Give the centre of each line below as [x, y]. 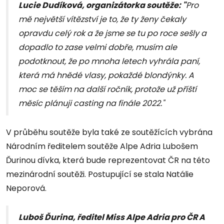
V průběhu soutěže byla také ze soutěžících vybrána [109, 132]
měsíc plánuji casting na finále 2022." [91, 103]
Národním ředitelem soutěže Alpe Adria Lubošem [102, 146]
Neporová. [26, 188]
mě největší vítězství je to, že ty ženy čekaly [102, 19]
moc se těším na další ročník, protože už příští [107, 89]
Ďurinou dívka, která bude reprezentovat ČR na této [108, 160]
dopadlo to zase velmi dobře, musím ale [98, 47]
